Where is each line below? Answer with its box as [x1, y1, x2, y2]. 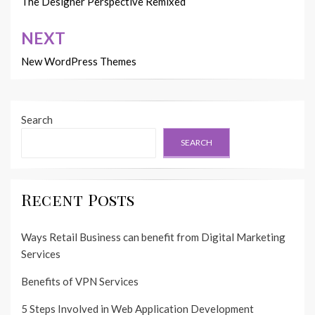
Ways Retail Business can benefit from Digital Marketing [21, 231, 285, 244]
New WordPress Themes [21, 55, 136, 68]
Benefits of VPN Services [21, 275, 139, 288]
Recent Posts [21, 189, 135, 211]
